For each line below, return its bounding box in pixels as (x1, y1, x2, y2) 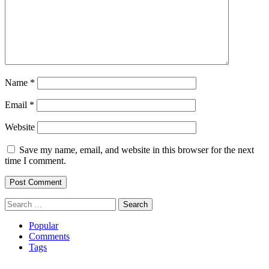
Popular (29, 220, 58, 231)
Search (4, 198, 30, 208)
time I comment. (5, 156, 66, 166)
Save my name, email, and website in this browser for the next (19, 145, 254, 156)
